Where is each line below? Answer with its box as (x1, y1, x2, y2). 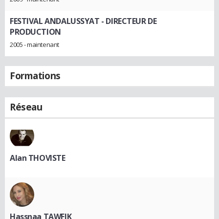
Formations (10, 69, 61, 82)
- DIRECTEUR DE (99, 15, 157, 26)
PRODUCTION (10, 26, 61, 37)
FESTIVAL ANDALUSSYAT (10, 15, 100, 26)
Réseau (10, 100, 43, 113)
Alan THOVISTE (10, 152, 66, 163)
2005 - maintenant (10, 40, 59, 49)
